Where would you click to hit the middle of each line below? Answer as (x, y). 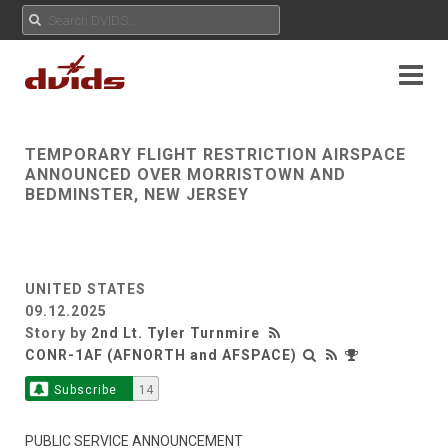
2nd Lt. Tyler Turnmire (175, 333)
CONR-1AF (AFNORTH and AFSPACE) (161, 355)
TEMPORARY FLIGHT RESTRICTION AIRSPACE (215, 154)
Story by (58, 333)
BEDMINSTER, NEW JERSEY (137, 194)
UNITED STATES (85, 289)
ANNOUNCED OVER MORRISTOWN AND (185, 174)
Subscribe (85, 390)
